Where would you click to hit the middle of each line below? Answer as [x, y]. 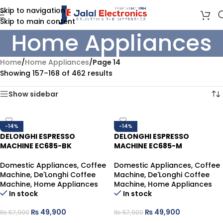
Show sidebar [33, 94]
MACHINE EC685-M [148, 146]
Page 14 [107, 62]
